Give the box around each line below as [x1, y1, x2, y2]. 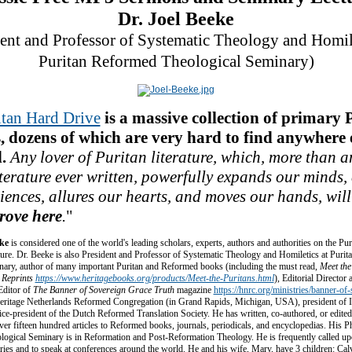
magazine [174, 284, 214, 295]
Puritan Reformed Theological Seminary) [38, 52, 314, 71]
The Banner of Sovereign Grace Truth [30, 284, 174, 295]
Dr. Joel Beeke [118, 8, 234, 29]
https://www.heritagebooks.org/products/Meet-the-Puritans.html [35, 273, 274, 284]
